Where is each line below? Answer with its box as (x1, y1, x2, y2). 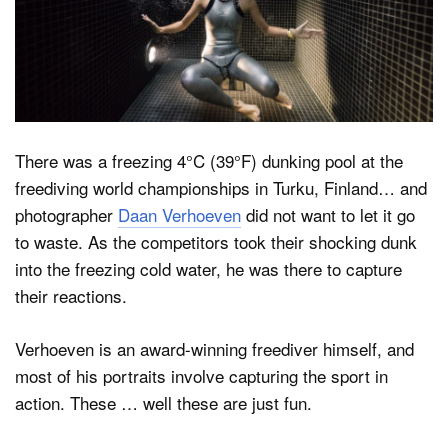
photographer (15, 202, 118, 228)
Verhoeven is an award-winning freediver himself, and (15, 335, 414, 361)
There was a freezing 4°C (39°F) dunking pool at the (15, 148, 403, 174)
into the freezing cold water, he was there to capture (15, 256, 402, 282)
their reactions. (15, 283, 127, 309)
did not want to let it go (241, 202, 415, 228)
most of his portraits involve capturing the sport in (15, 362, 388, 388)
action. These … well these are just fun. (15, 389, 312, 415)
